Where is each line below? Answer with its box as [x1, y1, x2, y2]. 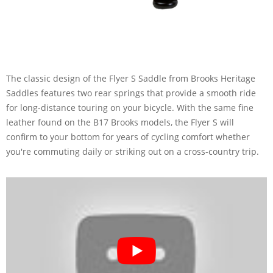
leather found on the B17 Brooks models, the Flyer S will [6, 116, 234, 128]
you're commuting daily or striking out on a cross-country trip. [6, 145, 259, 157]
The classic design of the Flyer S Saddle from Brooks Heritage [6, 72, 255, 84]
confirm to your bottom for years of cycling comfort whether [6, 130, 250, 143]
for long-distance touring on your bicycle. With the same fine [6, 101, 253, 113]
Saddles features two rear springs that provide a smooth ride [6, 87, 256, 99]
